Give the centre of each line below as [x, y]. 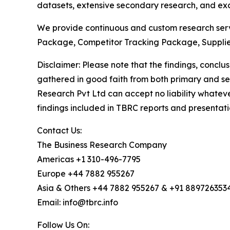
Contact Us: [59, 130]
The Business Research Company [102, 145]
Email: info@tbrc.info [78, 202]
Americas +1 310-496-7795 [89, 159]
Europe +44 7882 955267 [86, 173]
